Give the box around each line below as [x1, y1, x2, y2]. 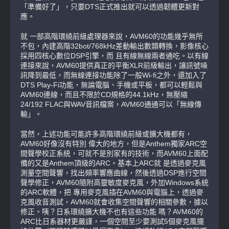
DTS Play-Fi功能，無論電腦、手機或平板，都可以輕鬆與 [20, 81, 202, 89]
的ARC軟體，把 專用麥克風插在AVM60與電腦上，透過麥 [20, 188, 203, 197]
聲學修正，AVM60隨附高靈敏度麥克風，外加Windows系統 [20, 178, 209, 187]
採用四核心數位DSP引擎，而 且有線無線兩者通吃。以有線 [20, 52, 209, 60]
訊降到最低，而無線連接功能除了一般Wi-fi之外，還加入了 [20, 71, 207, 80]
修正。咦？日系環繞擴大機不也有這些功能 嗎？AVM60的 [20, 208, 203, 216]
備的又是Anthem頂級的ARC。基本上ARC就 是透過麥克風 [20, 159, 206, 168]
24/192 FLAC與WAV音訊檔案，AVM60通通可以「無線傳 [20, 100, 201, 109]
